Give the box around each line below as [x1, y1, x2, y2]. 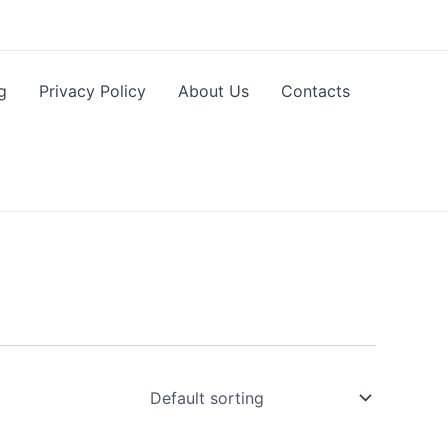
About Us [178, 81, 250, 101]
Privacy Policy [39, 81, 147, 101]
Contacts [281, 81, 351, 101]
